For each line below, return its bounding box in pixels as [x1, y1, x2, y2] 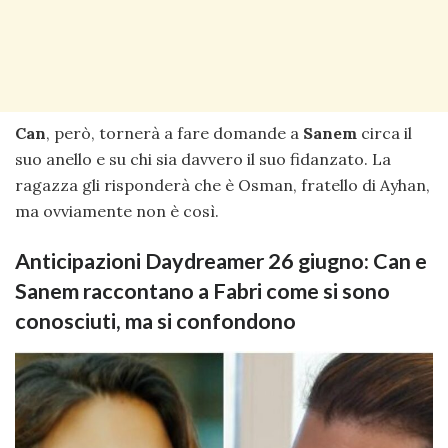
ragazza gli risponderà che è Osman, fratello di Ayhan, [15, 175, 430, 196]
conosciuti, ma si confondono [15, 307, 296, 334]
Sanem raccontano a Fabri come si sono [15, 277, 390, 304]
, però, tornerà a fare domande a [46, 123, 303, 144]
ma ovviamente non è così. [15, 201, 219, 222]
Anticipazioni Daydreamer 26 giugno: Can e [15, 247, 427, 274]
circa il [357, 123, 412, 144]
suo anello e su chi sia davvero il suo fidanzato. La [15, 149, 391, 170]
